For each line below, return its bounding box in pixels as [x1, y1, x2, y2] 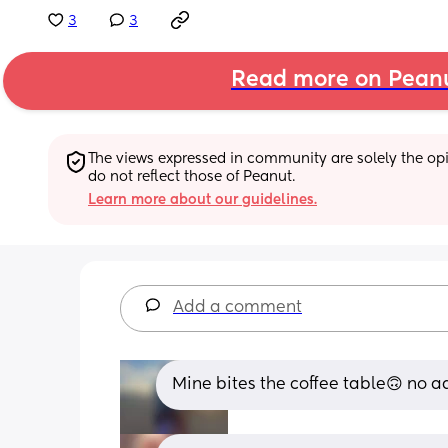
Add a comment [173, 299, 302, 316]
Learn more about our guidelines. [88, 192, 317, 207]
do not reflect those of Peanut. [88, 169, 295, 184]
